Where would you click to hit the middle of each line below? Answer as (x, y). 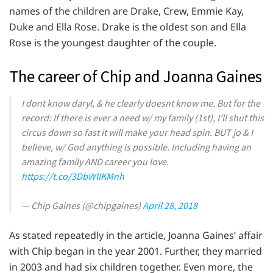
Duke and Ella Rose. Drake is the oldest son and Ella (128, 27)
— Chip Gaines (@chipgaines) (82, 206)
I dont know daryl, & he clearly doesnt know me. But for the (141, 103)
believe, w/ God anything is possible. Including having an (136, 147)
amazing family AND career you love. (95, 162)
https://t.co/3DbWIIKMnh (73, 176)
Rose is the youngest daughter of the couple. (114, 43)
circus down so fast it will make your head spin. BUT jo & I (137, 133)
